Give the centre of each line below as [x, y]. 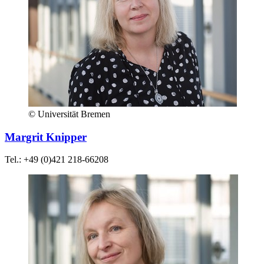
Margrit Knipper [46, 137]
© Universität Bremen [69, 114]
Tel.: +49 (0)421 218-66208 [57, 160]
